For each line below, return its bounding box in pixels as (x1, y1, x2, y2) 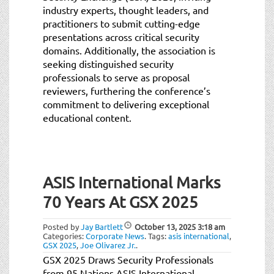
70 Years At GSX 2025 (43, 192, 198, 212)
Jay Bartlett (81, 221, 123, 232)
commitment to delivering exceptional (43, 97, 209, 110)
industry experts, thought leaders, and (43, 3, 209, 16)
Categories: (43, 230, 86, 241)
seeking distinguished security (43, 57, 174, 70)
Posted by (43, 221, 81, 232)
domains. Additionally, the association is (43, 43, 215, 56)
